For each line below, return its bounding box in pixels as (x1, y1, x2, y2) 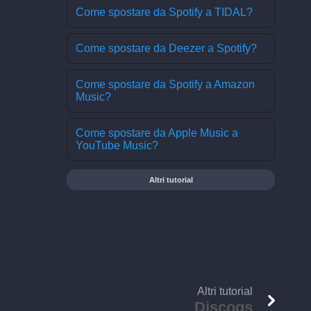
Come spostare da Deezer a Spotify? (76, 42, 257, 54)
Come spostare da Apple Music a (76, 127, 238, 139)
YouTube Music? (76, 140, 158, 151)
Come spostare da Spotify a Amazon (76, 78, 255, 90)
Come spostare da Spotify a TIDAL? (76, 6, 253, 18)
